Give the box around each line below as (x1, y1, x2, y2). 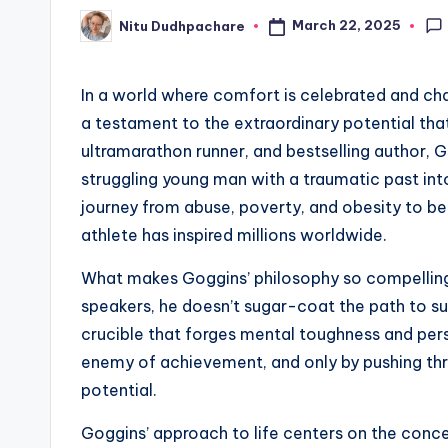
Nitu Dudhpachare (119, 17, 245, 34)
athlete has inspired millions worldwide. (81, 225, 387, 246)
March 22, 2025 (291, 17, 401, 34)
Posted (80, 23, 131, 40)
